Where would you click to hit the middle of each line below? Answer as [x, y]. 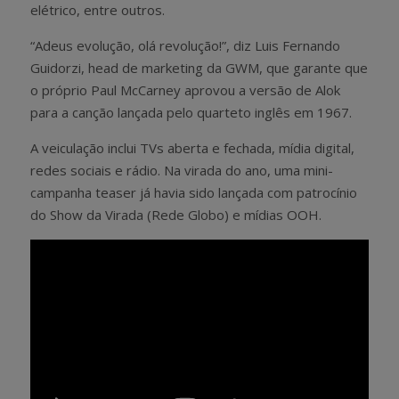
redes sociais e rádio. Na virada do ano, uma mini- [182, 171]
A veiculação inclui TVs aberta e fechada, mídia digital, [192, 148]
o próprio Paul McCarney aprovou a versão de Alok [185, 90]
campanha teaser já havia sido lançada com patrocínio [194, 193]
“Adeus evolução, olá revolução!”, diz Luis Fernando [185, 46]
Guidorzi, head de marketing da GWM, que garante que [199, 68]
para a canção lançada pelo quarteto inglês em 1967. [191, 113]
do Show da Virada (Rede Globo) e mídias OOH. [176, 215]
